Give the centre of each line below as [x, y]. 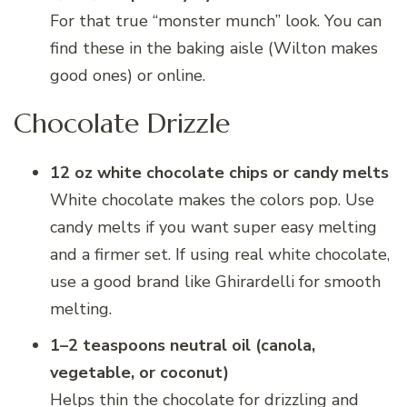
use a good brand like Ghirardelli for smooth [215, 281]
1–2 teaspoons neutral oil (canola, [183, 345]
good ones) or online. [128, 76]
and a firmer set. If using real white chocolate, [220, 254]
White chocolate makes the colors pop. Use [212, 199]
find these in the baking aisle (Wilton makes [214, 49]
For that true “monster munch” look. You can [216, 21]
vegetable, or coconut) [139, 372]
